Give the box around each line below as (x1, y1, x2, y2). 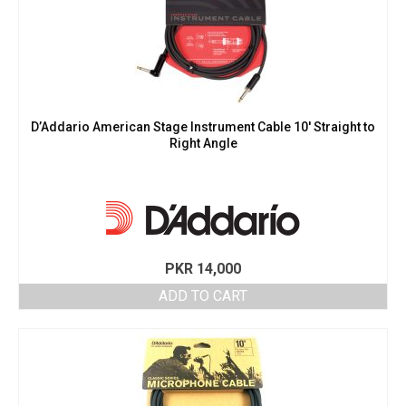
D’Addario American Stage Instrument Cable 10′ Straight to (31, 120, 375, 135)
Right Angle (169, 136, 237, 151)
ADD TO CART (159, 287, 247, 305)
